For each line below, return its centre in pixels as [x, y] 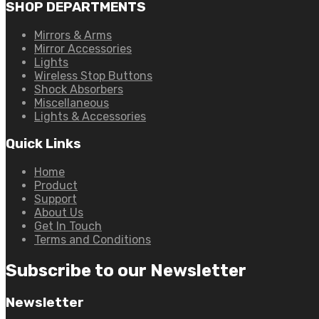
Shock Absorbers [79, 89]
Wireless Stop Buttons [93, 75]
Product [56, 186]
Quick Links [43, 144]
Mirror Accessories [83, 48]
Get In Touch [68, 226]
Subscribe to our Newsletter [126, 271]
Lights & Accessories [90, 116]
